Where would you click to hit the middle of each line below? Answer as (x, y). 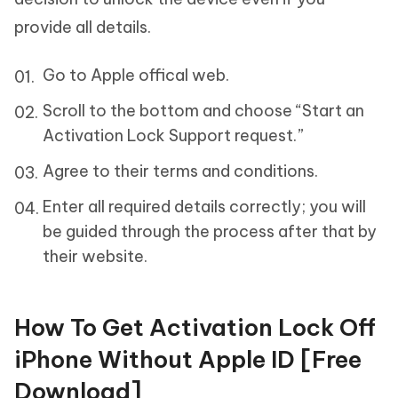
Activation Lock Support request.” (173, 136)
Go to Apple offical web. (136, 76)
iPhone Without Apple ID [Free (188, 360)
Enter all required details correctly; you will (204, 207)
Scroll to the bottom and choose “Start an (203, 111)
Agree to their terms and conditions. (180, 171)
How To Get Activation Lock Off (195, 328)
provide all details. (84, 28)
